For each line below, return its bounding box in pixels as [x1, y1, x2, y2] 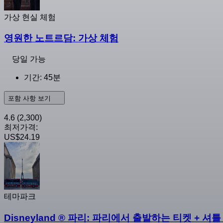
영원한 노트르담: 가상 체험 [4, 33, 118, 44]
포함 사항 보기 [8, 95, 53, 103]
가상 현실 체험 [4, 12, 56, 21]
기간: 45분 [24, 73, 61, 82]
